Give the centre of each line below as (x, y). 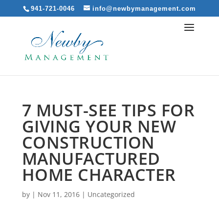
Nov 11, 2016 (58, 194)
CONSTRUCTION (88, 142)
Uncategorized (111, 194)
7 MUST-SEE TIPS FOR (108, 110)
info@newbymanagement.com (144, 8)
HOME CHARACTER (99, 175)
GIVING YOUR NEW (99, 126)
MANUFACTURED (91, 158)
